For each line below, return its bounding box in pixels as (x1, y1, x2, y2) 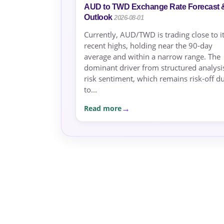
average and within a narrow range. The (84, 51, 220, 61)
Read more (84, 103, 121, 113)
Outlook (84, 13, 112, 21)
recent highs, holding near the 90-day (84, 40, 212, 50)
